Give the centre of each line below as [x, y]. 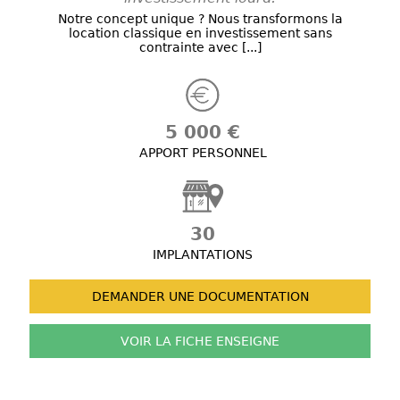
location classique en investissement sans [200, 33]
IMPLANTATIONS [203, 255]
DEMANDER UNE [143, 297]
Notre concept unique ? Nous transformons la [200, 19]
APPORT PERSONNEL [203, 153]
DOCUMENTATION [251, 297]
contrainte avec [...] [200, 48]
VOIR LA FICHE [167, 342]
